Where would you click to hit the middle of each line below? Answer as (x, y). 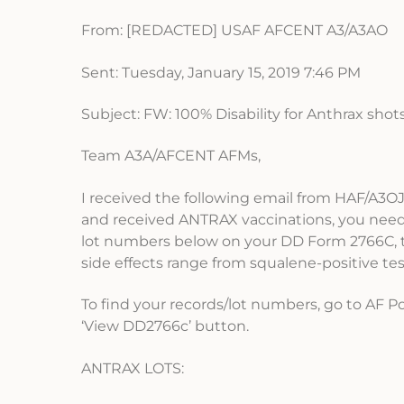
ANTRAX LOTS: (133, 368)
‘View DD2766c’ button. (165, 326)
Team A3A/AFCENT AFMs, (171, 156)
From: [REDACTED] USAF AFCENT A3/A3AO (234, 31)
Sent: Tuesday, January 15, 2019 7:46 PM (221, 72)
